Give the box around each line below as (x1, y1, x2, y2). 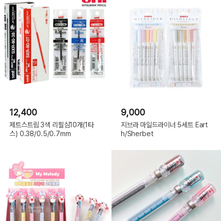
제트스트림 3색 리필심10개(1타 (9, 120, 94, 129)
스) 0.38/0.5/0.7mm (9, 129, 71, 138)
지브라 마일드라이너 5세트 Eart (120, 120, 208, 129)
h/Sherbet (120, 129, 153, 138)
